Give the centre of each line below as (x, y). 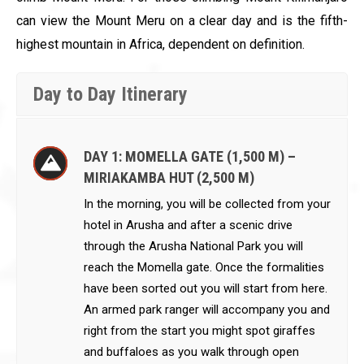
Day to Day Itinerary (110, 94)
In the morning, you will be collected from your (207, 204)
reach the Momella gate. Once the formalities (204, 267)
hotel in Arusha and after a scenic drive (188, 225)
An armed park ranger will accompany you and (207, 310)
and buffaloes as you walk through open (191, 352)
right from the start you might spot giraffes (199, 331)
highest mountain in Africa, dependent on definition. (160, 44)
